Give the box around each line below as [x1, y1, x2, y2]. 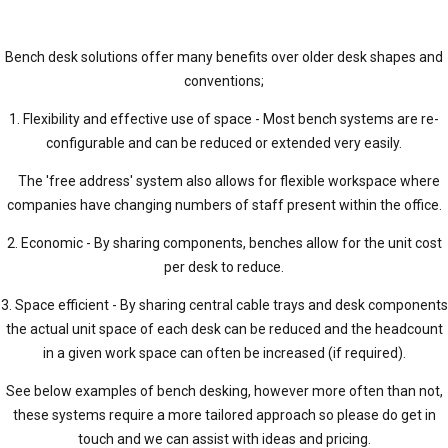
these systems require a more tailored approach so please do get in [12, 406, 436, 423]
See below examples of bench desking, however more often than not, [5, 382, 443, 399]
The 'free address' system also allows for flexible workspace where [8, 172, 440, 189]
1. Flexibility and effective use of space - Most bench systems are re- [9, 110, 439, 127]
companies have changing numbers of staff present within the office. [6, 196, 442, 213]
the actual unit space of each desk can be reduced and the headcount [5, 320, 443, 337]
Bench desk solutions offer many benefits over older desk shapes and [5, 48, 443, 65]
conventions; [184, 72, 264, 89]
